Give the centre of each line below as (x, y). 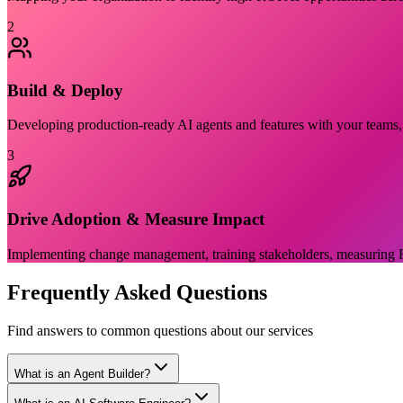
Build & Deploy (65, 90)
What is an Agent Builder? (82, 373)
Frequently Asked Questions (137, 292)
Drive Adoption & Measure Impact (136, 219)
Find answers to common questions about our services (160, 330)
